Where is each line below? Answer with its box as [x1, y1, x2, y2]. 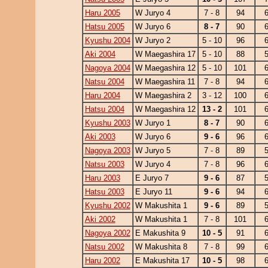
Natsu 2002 [84, 242, 124, 251]
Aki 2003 [84, 132, 115, 141]
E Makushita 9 [135, 229, 185, 237]
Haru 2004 [84, 91, 120, 100]
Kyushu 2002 [84, 201, 130, 210]
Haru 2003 [84, 173, 120, 182]
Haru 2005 [84, 8, 120, 17]
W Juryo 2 [135, 36, 170, 45]
